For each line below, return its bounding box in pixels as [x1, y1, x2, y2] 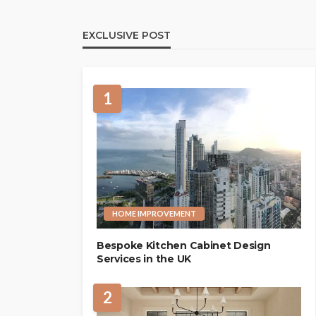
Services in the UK [97, 252, 191, 265]
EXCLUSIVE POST [83, 29, 171, 42]
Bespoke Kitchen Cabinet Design [97, 238, 271, 252]
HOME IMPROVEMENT [112, 208, 196, 218]
